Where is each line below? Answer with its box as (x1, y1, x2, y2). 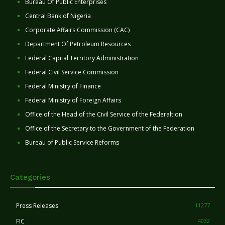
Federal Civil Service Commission (25, 68, 119, 77)
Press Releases (16, 201, 58, 210)
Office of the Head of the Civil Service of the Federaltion (25, 110, 182, 119)
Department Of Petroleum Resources (25, 40, 131, 49)
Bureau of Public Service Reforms (25, 138, 119, 147)
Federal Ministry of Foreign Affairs (25, 96, 121, 105)
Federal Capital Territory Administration (25, 54, 139, 63)
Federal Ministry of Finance (25, 82, 101, 91)
